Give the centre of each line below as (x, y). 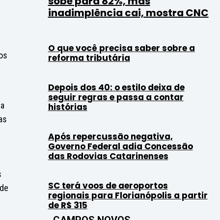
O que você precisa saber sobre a (121, 48)
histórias (68, 107)
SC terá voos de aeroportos (108, 185)
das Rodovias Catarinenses (108, 156)
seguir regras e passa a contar (116, 97)
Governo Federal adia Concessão (120, 146)
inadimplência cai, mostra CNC (128, 13)
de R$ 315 (68, 205)
